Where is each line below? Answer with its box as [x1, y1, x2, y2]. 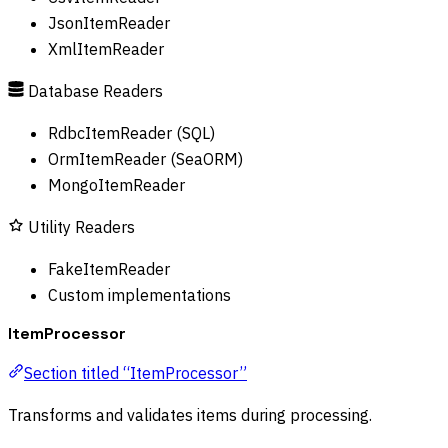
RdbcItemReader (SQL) [48, 123, 215, 144]
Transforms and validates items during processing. [8, 405, 372, 426]
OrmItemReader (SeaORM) [48, 149, 243, 170]
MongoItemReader [48, 175, 185, 196]
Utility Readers [28, 217, 135, 238]
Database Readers [28, 81, 163, 102]
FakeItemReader [48, 259, 170, 280]
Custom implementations [48, 285, 231, 306]
